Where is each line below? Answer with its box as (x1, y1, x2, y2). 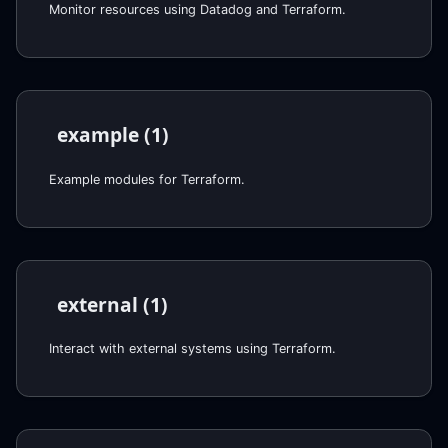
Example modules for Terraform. (49, 171, 245, 187)
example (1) (57, 120, 169, 148)
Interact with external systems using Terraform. (49, 341, 336, 357)
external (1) (57, 290, 168, 318)
